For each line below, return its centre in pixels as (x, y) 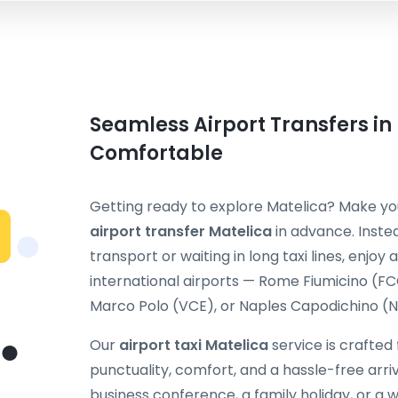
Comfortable (156, 153)
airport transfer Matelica (181, 231)
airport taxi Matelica (194, 345)
